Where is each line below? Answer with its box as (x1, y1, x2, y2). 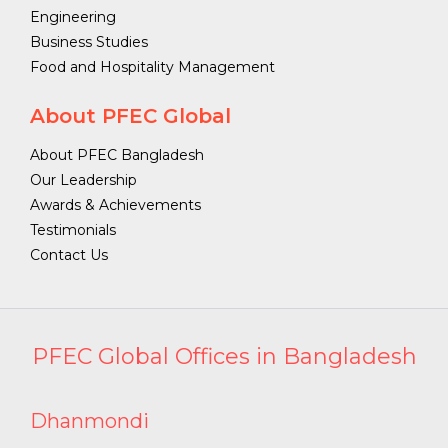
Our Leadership (30, 171, 137, 190)
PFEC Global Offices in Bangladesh (31, 343, 417, 371)
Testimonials (30, 221, 116, 240)
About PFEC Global (30, 104, 231, 129)
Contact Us (30, 246, 108, 265)
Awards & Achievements (30, 196, 201, 215)
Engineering (30, 8, 116, 27)
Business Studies (30, 33, 148, 52)
